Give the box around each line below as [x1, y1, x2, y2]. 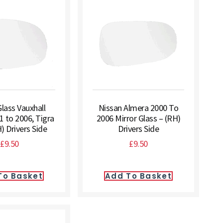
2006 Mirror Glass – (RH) [96, 112, 181, 124]
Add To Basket [105, 171, 172, 181]
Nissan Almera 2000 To [98, 102, 179, 113]
